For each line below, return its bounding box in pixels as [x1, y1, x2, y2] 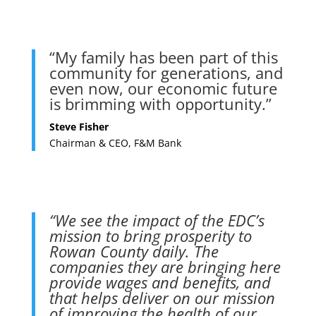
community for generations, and [49, 61, 283, 83]
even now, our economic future [49, 77, 277, 99]
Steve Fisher [49, 119, 109, 133]
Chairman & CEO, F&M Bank [49, 135, 181, 150]
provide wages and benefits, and [49, 271, 271, 293]
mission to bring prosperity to [49, 224, 252, 246]
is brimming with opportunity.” [49, 92, 272, 114]
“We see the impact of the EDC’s [49, 209, 265, 231]
